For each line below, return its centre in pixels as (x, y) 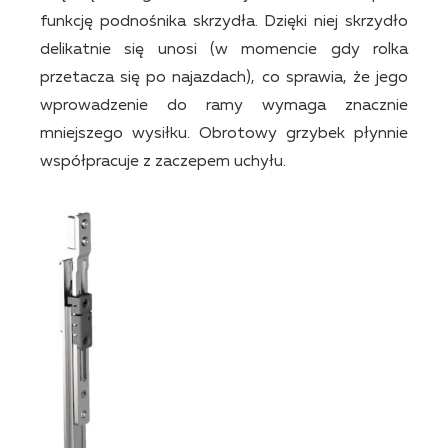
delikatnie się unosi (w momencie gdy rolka (224, 49)
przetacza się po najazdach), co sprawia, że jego (224, 77)
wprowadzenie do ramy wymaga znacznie (224, 105)
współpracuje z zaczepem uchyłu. (163, 161)
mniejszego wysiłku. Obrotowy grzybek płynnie (224, 133)
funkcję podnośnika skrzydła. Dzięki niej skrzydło (224, 21)
